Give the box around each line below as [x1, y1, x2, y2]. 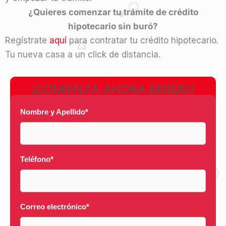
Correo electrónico [20, 202, 86, 211]
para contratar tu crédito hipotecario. [67, 35, 218, 45]
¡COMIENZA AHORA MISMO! [32, 82, 194, 97]
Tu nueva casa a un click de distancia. [5, 49, 160, 60]
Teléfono [20, 154, 50, 163]
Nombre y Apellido [20, 107, 85, 116]
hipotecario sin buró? [68, 21, 158, 31]
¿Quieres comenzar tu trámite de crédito [28, 7, 198, 17]
